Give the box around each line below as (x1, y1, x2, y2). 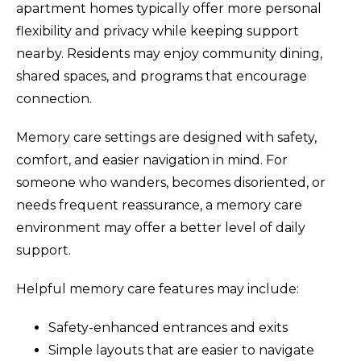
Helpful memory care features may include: (16, 281, 299, 297)
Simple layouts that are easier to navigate (48, 342, 314, 359)
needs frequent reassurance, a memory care (16, 197, 302, 214)
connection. (16, 91, 92, 107)
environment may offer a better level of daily (16, 220, 305, 236)
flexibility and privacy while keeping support (16, 23, 299, 39)
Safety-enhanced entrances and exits (48, 320, 288, 336)
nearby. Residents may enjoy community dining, (16, 46, 322, 62)
